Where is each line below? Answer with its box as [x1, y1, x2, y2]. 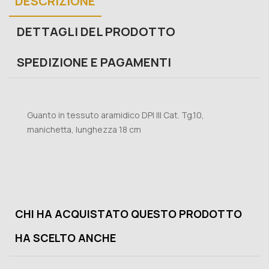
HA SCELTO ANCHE [15, 231, 116, 246]
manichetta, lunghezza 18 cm [27, 124, 141, 136]
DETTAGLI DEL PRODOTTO [17, 23, 176, 40]
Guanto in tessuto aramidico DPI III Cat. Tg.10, [27, 109, 204, 121]
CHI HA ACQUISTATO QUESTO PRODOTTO [15, 207, 242, 222]
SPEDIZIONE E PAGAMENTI [17, 54, 172, 71]
